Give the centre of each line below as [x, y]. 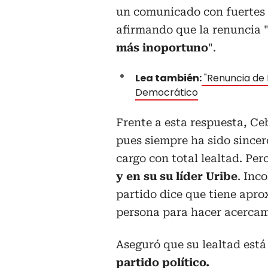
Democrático [167, 93]
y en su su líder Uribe [177, 176]
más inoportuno [162, 48]
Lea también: [168, 78]
